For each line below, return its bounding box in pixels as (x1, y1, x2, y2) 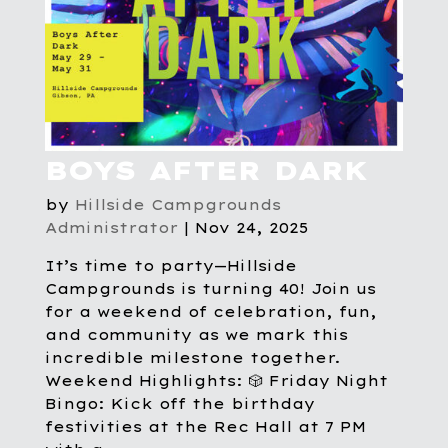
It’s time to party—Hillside (44, 257, 297, 276)
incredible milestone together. (44, 349, 341, 368)
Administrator (44, 219, 178, 238)
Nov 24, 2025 (194, 219, 308, 238)
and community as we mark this (44, 326, 348, 345)
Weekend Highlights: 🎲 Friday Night (44, 372, 388, 391)
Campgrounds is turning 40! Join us (44, 280, 376, 299)
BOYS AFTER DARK (44, 154, 368, 188)
